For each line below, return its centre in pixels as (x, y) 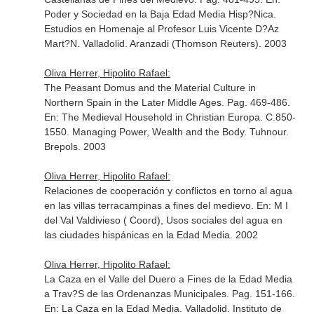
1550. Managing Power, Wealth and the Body (144, 132)
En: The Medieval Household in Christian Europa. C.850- (170, 117)
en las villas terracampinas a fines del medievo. (150, 205)
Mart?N (60, 43)
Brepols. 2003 (75, 146)
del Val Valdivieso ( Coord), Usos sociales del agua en (163, 220)
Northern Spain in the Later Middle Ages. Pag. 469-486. (167, 102)
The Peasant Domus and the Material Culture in (150, 88)
